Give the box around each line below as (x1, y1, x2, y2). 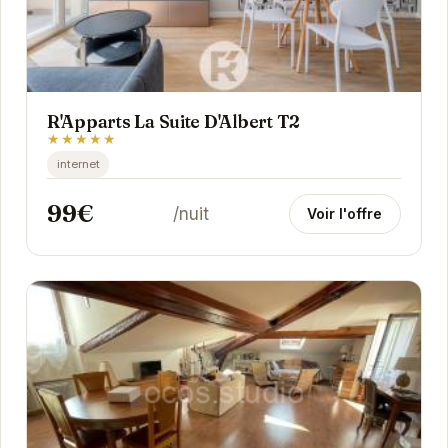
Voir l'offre (307, 204, 383, 222)
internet (56, 157, 100, 172)
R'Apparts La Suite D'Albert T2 (46, 110, 301, 132)
